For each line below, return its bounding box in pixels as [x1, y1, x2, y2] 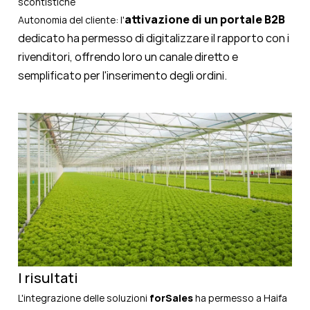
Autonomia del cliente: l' [18, 13, 125, 27]
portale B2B [220, 12, 285, 28]
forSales [149, 291, 193, 305]
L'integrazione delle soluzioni [18, 291, 149, 305]
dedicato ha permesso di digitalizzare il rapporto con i [18, 30, 289, 46]
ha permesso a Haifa [193, 291, 287, 305]
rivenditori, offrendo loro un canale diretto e [18, 49, 238, 65]
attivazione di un [125, 12, 220, 28]
